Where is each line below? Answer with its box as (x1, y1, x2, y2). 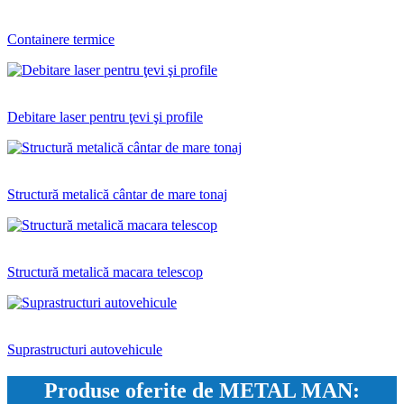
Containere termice (7, 32, 115, 48)
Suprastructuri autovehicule (7, 342, 162, 358)
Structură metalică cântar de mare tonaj (7, 187, 227, 203)
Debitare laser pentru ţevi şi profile (7, 109, 203, 125)
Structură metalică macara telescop (7, 264, 203, 280)
